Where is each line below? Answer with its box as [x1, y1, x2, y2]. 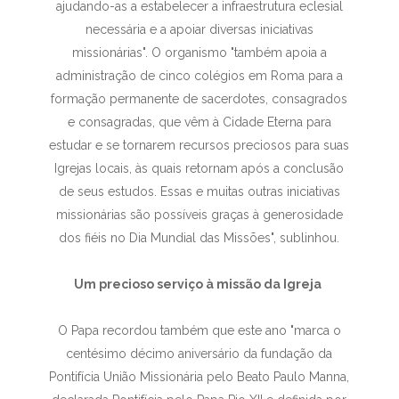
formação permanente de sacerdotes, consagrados [51, 92, 348, 106]
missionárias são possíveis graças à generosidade [55, 208, 343, 222]
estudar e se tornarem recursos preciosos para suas [49, 138, 350, 152]
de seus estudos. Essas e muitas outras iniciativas [58, 184, 340, 199]
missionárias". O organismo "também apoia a [71, 45, 327, 60]
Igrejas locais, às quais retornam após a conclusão [54, 161, 345, 175]
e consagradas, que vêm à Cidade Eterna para [67, 115, 331, 129]
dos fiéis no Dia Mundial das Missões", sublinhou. [59, 231, 340, 245]
